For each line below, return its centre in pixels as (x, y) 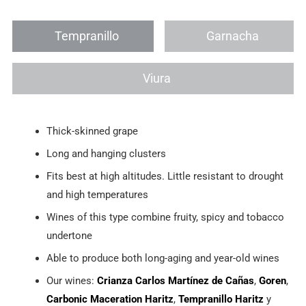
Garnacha (233, 36)
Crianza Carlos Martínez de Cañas (176, 280)
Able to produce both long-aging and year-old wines (163, 258)
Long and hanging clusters (107, 153)
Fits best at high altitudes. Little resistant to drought (165, 176)
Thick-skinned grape (93, 131)
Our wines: (72, 280)
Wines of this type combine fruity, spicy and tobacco (166, 217)
